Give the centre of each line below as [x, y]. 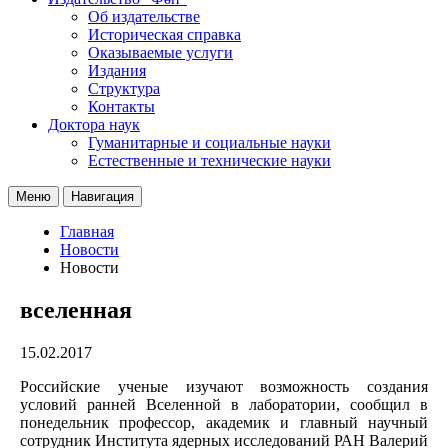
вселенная [76, 309]
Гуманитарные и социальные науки [209, 142]
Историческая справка [164, 34]
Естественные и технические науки [209, 160]
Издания [117, 70]
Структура [124, 88]
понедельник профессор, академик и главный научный [224, 422]
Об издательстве [144, 16]
